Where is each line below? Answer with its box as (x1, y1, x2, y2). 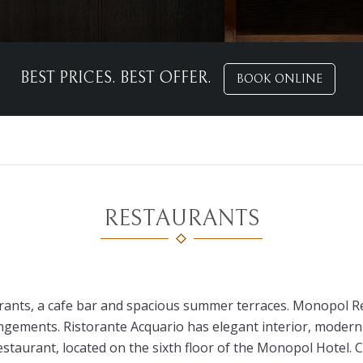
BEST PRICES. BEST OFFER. (19, 69, 216, 88)
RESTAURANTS (103, 206, 260, 232)
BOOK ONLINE (236, 72, 322, 86)
